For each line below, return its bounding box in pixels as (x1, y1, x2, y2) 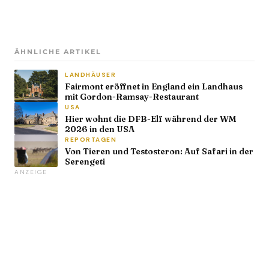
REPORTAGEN (65, 135, 116, 144)
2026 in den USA (65, 123, 134, 134)
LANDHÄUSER (65, 70, 116, 79)
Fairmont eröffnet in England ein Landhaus (65, 80, 243, 92)
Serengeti (65, 156, 105, 167)
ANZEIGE (14, 168, 47, 176)
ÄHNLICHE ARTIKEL (14, 47, 101, 56)
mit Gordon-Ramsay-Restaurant (65, 91, 199, 102)
